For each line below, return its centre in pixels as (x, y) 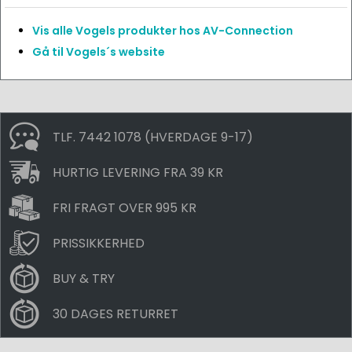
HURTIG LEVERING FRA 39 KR (138, 172)
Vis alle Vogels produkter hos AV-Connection (163, 31)
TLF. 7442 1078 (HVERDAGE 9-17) (153, 137)
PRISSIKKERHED (99, 243)
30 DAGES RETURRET (115, 313)
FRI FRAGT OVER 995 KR (125, 207)
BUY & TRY (84, 278)
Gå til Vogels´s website (99, 52)
